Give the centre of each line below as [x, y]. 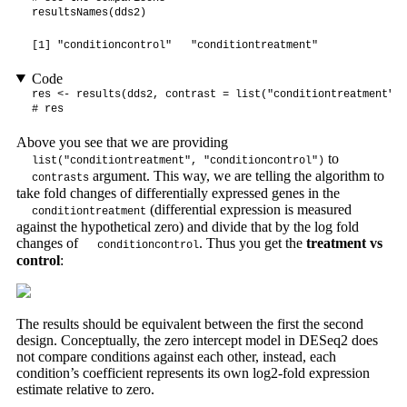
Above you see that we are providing [122, 142]
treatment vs [344, 243]
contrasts [60, 178]
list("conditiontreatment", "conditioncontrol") [178, 160]
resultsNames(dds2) [89, 12]
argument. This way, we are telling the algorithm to [236, 175]
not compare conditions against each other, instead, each [176, 356]
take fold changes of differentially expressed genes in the [178, 193]
